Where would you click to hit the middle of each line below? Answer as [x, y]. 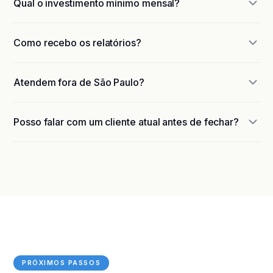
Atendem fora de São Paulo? [79, 82]
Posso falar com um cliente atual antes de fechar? [126, 122]
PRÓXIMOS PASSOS [62, 263]
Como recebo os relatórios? [77, 43]
